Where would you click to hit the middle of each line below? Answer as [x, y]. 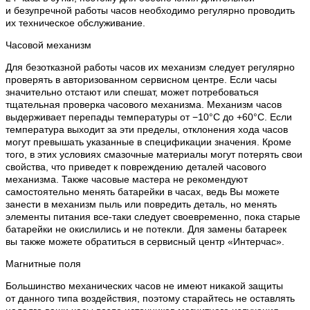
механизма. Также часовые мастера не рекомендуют [127, 179]
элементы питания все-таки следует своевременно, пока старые [153, 216]
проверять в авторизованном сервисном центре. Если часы [141, 79]
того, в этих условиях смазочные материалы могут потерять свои [154, 154]
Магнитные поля [43, 263]
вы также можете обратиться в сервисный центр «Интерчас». [145, 241]
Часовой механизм [48, 45]
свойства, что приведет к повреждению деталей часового [136, 166]
